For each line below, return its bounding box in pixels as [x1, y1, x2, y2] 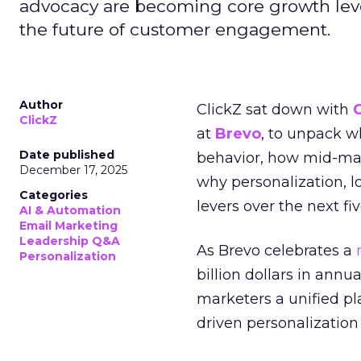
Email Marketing [19, 218, 118, 233]
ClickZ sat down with [197, 101, 353, 118]
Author [19, 98, 63, 112]
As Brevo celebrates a [197, 242, 356, 259]
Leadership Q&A [19, 234, 120, 248]
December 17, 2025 [19, 163, 127, 177]
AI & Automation [19, 203, 121, 218]
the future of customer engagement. [19, 19, 330, 39]
